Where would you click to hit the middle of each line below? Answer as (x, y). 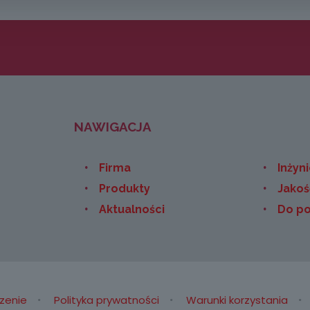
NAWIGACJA (112, 127)
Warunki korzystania (237, 300)
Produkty (124, 189)
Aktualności (131, 209)
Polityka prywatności (106, 300)
